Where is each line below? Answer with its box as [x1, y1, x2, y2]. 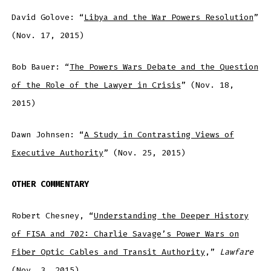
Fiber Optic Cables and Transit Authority [11, 246, 205, 257]
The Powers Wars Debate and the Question [69, 62, 258, 73]
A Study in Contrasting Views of [83, 129, 234, 140]
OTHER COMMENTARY [11, 178, 89, 189]
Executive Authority [11, 147, 103, 158]
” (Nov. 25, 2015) [103, 147, 186, 158]
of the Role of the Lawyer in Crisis [11, 80, 181, 91]
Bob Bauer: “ [11, 62, 70, 73]
